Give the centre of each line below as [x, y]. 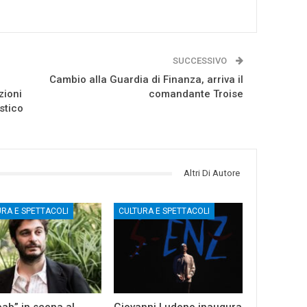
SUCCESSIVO [201, 61]
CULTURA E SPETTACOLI [164, 211]
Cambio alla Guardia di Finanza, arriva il [147, 80]
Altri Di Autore [212, 173]
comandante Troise [196, 94]
